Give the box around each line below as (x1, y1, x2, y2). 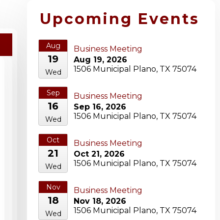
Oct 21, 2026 (74, 149, 125, 159)
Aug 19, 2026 (74, 55, 127, 65)
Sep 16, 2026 (74, 102, 126, 112)
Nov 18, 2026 (74, 196, 126, 206)
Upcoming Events (40, 10, 199, 28)
